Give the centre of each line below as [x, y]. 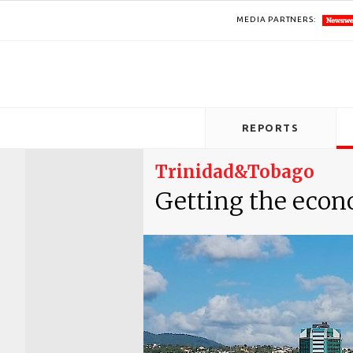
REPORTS [270, 128]
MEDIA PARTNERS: [276, 19]
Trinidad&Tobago [235, 172]
